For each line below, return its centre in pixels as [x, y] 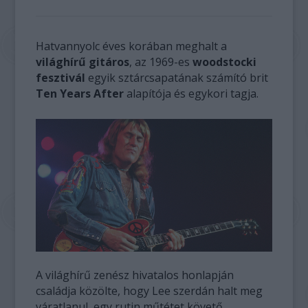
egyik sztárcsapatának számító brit [177, 78]
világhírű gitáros [83, 62]
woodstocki [225, 62]
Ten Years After [80, 93]
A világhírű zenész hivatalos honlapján [135, 275]
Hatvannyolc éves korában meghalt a [132, 46]
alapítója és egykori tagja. [191, 93]
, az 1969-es [161, 62]
